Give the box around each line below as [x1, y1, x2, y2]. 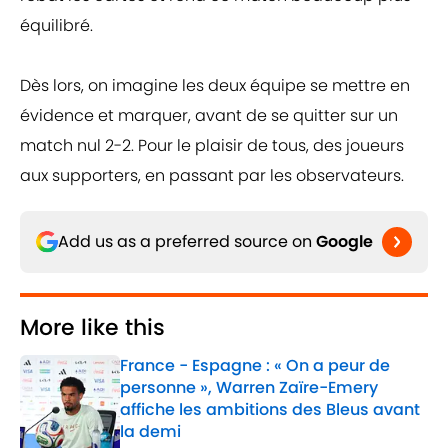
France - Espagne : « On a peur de [120, 354, 390, 378]
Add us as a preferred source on [58, 230, 316, 254]
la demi [120, 420, 181, 444]
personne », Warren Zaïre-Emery [120, 376, 378, 400]
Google [316, 230, 373, 254]
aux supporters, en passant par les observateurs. [20, 164, 404, 188]
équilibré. [20, 14, 93, 38]
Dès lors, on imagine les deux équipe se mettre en [20, 74, 410, 98]
